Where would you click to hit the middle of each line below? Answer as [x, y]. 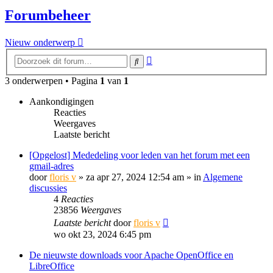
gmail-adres [51, 166]
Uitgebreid [172, 58]
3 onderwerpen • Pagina [52, 81]
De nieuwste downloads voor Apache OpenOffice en [131, 255]
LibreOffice [52, 266]
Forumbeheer [48, 15]
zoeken [165, 69]
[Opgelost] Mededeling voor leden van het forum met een [140, 155]
